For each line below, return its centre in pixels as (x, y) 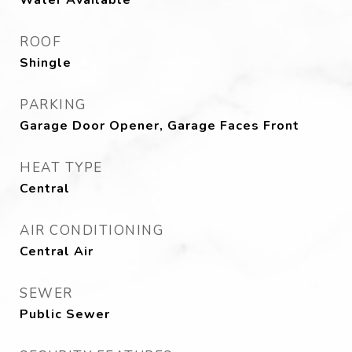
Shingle (46, 63)
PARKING (53, 105)
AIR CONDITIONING (92, 231)
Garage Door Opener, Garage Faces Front (159, 126)
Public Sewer (65, 314)
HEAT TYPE (61, 168)
